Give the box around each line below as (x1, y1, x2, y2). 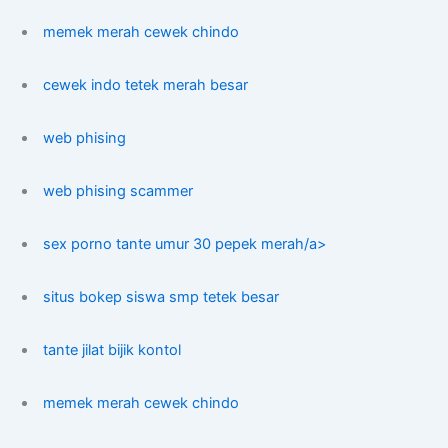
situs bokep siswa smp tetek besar (43, 287, 280, 306)
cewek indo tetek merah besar (43, 76, 249, 95)
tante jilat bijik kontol (43, 340, 182, 359)
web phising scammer (43, 182, 194, 201)
